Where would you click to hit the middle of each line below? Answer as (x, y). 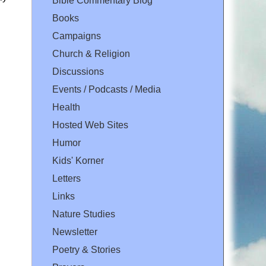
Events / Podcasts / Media (107, 90)
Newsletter (75, 232)
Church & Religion (91, 54)
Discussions (78, 72)
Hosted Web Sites (90, 125)
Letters (66, 179)
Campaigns (77, 36)
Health (66, 107)
